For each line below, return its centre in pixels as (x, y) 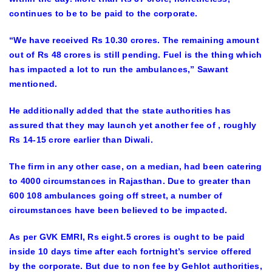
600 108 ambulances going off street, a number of (116, 195)
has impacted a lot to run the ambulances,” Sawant (119, 69)
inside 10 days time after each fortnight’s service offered (131, 251)
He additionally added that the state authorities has (120, 110)
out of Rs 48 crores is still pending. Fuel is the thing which (136, 55)
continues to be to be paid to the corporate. (103, 13)
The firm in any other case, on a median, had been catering (136, 166)
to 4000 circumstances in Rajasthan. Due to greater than (130, 181)
